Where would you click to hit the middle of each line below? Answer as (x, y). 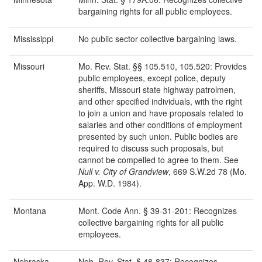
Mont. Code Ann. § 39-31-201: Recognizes (158, 211)
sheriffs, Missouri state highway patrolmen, (157, 90)
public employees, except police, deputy (152, 78)
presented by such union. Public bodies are (158, 137)
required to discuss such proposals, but (151, 148)
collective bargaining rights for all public (151, 223)
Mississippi (33, 39)
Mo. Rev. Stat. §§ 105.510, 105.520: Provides (163, 66)
